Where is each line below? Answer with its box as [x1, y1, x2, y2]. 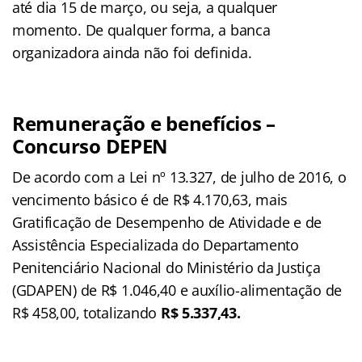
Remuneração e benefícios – [12, 109, 276, 137]
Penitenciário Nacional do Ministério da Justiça [12, 257, 321, 277]
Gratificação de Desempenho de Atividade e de [12, 212, 322, 232]
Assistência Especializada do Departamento [12, 234, 299, 255]
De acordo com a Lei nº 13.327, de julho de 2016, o [12, 166, 347, 187]
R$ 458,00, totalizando [12, 302, 161, 322]
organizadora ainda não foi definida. [12, 42, 252, 62]
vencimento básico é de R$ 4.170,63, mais [12, 189, 288, 209]
